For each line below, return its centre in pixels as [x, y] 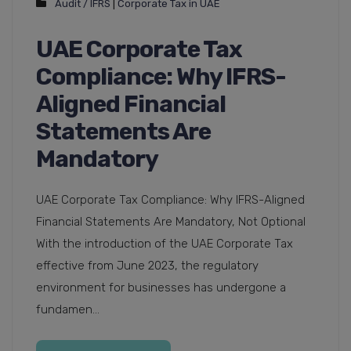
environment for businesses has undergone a [161, 288]
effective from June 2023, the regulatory [147, 266]
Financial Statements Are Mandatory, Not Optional [171, 222]
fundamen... [68, 310]
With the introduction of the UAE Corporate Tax [165, 244]
